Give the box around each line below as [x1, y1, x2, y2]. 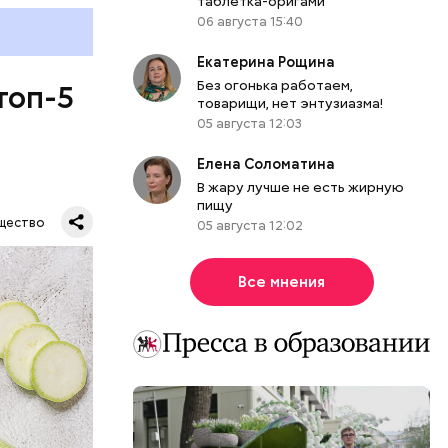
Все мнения [238, 271, 326, 292]
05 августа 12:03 [197, 114, 303, 132]
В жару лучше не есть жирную [197, 177, 405, 196]
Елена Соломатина [197, 154, 336, 173]
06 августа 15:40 [197, 12, 304, 30]
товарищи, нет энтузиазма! [197, 93, 384, 112]
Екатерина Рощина [197, 52, 336, 71]
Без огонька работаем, [197, 75, 354, 94]
